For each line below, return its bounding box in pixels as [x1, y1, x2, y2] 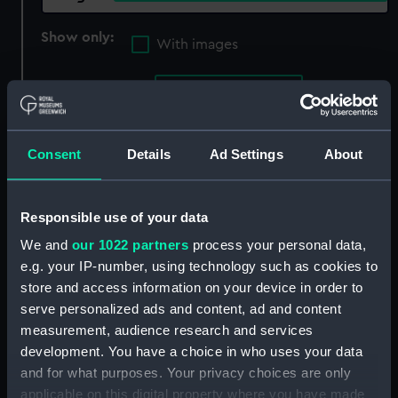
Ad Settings [209, 146, 283, 162]
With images [156, 37, 239, 52]
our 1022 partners [71, 237, 188, 253]
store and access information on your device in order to [20, 280, 363, 296]
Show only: [41, 29, 118, 44]
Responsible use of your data [20, 209, 208, 225]
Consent [28, 146, 81, 162]
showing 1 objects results [41, 173, 205, 188]
